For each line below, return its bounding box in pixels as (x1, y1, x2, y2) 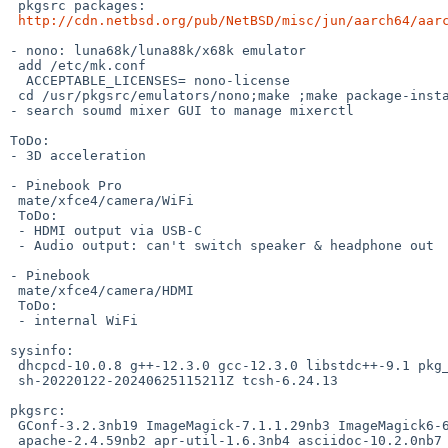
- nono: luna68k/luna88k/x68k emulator (10, 42, 306, 58)
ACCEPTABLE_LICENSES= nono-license (10, 72, 26, 88)
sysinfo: (10, 342, 74, 358)
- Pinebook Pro (10, 177, 122, 193)
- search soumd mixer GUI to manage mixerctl (10, 102, 354, 118)
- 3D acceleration (10, 147, 146, 163)
